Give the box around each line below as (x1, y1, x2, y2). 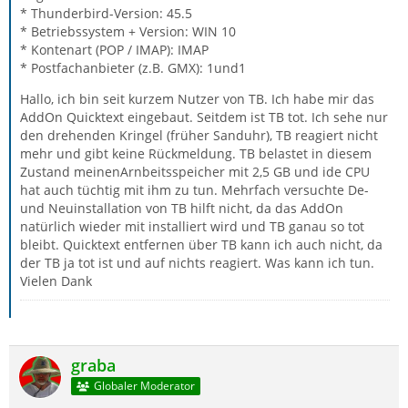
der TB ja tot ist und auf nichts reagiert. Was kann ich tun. (20, 254, 374, 271)
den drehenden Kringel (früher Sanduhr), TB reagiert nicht (20, 127, 378, 144)
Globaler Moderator (93, 378, 195, 394)
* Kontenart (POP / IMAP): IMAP (20, 41, 209, 58)
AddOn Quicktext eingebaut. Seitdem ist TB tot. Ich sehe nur (20, 108, 388, 126)
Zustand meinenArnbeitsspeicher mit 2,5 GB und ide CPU (20, 163, 370, 180)
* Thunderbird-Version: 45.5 (20, 5, 192, 22)
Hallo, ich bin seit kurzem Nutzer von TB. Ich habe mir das (20, 90, 374, 107)
